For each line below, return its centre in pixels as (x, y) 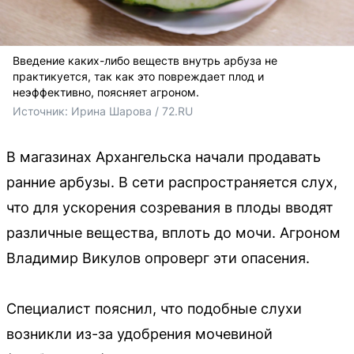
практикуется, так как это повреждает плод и (138, 76)
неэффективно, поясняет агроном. (106, 92)
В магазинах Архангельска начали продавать (164, 156)
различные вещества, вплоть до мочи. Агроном (173, 232)
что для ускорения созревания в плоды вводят (170, 207)
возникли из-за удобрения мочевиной (139, 333)
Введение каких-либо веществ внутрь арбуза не (145, 60)
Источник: (42, 111)
